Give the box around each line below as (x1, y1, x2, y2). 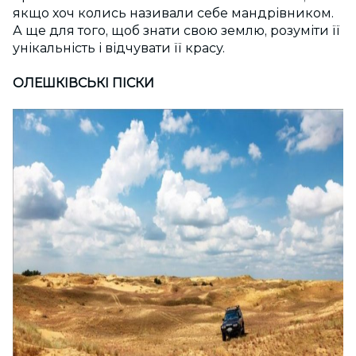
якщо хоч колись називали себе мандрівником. (13, 6, 334, 21)
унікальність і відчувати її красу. (13, 41, 225, 56)
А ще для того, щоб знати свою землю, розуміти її (13, 23, 340, 39)
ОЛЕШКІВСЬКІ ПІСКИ (13, 75, 154, 91)
